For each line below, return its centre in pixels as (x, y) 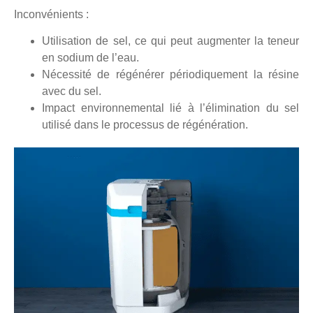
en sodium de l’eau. (90, 57)
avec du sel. (72, 91)
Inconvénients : (51, 14)
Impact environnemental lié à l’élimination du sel (170, 108)
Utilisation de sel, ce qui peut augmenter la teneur (170, 41)
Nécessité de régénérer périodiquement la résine (170, 74)
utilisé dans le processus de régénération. (145, 124)
